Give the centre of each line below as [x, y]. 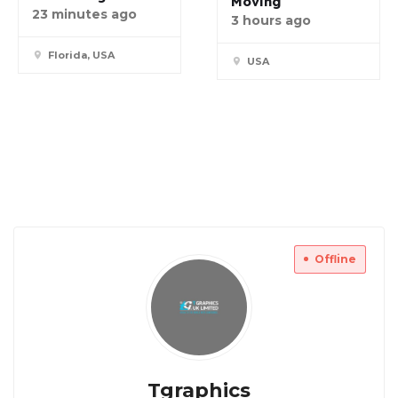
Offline [335, 259]
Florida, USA [81, 55]
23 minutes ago [84, 14]
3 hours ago [271, 20]
